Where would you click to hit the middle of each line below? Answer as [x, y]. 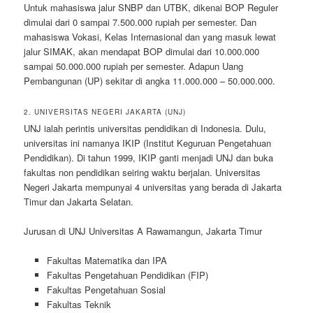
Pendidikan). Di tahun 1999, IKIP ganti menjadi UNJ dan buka [149, 157]
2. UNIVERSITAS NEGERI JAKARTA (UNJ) [105, 111]
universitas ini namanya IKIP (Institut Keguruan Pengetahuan [148, 143]
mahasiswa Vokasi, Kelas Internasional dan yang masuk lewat [150, 36]
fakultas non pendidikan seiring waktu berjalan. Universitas [143, 172]
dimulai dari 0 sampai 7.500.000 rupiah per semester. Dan [140, 22]
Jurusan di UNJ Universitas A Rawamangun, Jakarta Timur [143, 231]
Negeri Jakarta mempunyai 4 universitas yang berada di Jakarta [153, 187]
